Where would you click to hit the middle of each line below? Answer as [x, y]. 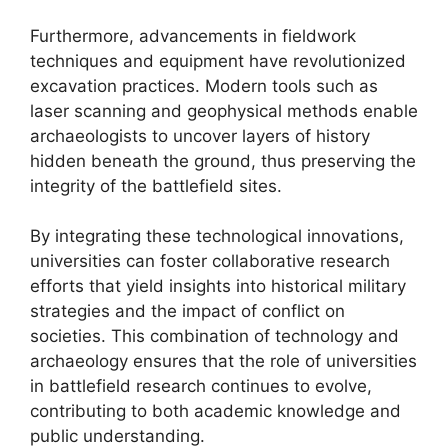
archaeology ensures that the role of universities [223, 361]
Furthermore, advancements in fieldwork [193, 35]
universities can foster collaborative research [210, 261]
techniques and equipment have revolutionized [218, 60]
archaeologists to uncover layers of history [200, 135]
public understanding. [117, 436]
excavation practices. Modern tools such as [204, 85]
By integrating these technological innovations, [217, 236]
